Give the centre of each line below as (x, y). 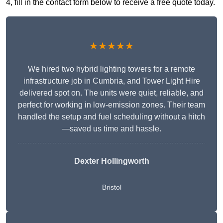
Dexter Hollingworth (111, 161)
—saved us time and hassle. (111, 129)
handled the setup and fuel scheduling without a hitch (111, 117)
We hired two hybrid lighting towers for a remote (111, 69)
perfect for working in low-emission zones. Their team (111, 105)
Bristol (111, 187)
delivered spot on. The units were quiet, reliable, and (111, 93)
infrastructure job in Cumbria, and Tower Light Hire (111, 81)
